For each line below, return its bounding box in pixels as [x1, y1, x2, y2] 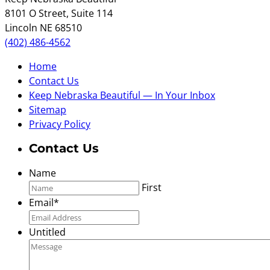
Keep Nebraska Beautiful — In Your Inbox [29, 88, 215, 102]
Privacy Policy [29, 117, 90, 131]
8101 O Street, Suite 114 [5, 6, 113, 20]
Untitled [29, 225, 66, 239]
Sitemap [29, 102, 66, 116]
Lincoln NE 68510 [5, 20, 82, 34]
